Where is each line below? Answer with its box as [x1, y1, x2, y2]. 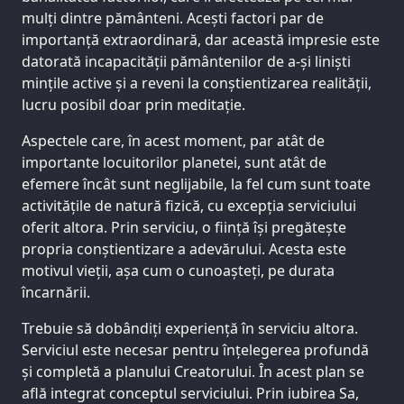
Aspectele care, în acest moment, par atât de [22, 130, 325, 151]
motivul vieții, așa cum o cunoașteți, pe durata [22, 260, 335, 280]
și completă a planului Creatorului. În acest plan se [22, 361, 364, 381]
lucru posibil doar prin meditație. [22, 94, 245, 115]
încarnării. [22, 281, 90, 302]
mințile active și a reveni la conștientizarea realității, [22, 72, 372, 93]
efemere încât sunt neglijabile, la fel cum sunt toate [22, 173, 371, 194]
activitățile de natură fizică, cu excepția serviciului [22, 195, 356, 216]
